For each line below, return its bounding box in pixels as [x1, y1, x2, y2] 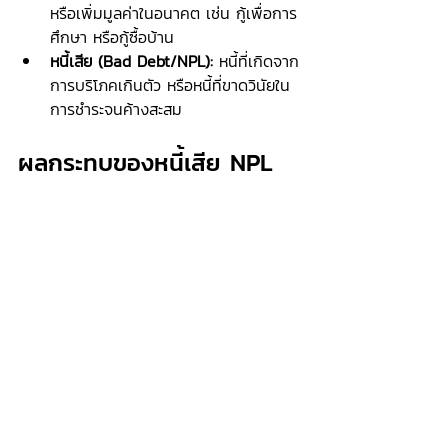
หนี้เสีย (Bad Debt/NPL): [50, 49, 213, 73]
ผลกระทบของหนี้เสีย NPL [18, 145, 273, 180]
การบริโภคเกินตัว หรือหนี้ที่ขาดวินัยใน [50, 73, 290, 97]
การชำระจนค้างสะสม [50, 97, 182, 121]
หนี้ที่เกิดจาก [213, 49, 299, 73]
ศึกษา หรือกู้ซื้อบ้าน [50, 25, 174, 49]
